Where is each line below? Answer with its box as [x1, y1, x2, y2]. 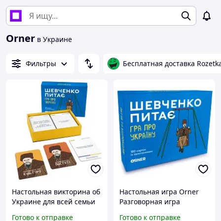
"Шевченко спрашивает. [119, 207, 204, 217]
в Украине [35, 35, 72, 44]
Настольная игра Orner [119, 187, 199, 197]
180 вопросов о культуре [12, 207, 95, 217]
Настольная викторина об [12, 187, 100, 197]
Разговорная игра [119, 197, 180, 207]
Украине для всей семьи [12, 197, 95, 207]
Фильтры [26, 59, 56, 68]
